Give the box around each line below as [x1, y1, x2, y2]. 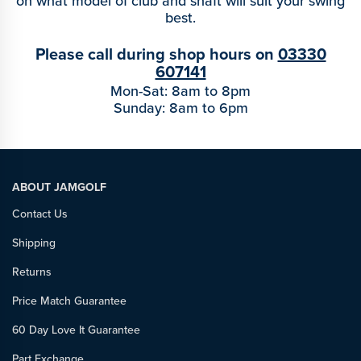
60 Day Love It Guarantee [12, 322, 140, 339]
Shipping [12, 234, 56, 252]
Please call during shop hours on [35, 42, 278, 67]
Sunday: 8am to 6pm [113, 98, 248, 119]
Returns [12, 263, 52, 281]
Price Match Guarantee [12, 293, 127, 310]
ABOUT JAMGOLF [12, 179, 106, 197]
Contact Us [12, 205, 68, 223]
